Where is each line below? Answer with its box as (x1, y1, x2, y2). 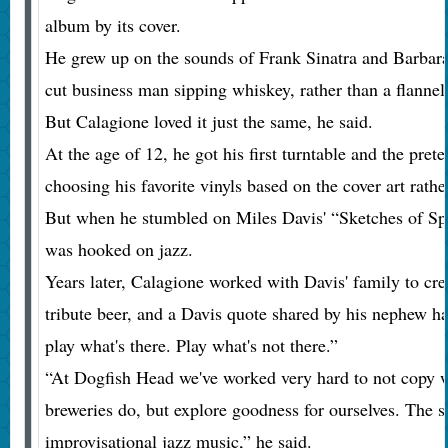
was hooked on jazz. (44, 237, 193, 262)
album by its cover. (44, 13, 181, 38)
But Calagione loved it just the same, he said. (44, 109, 373, 134)
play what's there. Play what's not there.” (44, 333, 338, 358)
